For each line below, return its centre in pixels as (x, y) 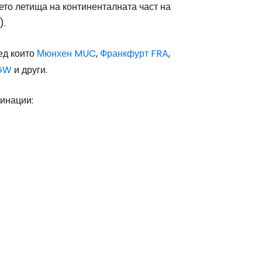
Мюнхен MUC (66, 53)
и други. (30, 70)
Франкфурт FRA (134, 53)
